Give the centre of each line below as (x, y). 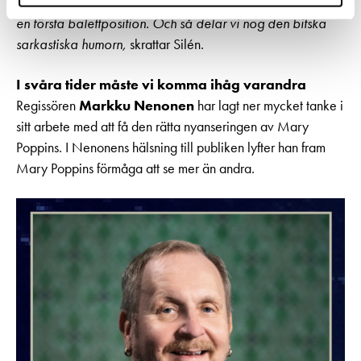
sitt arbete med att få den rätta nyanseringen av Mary (162, 126)
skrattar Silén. (165, 44)
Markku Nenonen (137, 105)
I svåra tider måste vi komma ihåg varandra (161, 84)
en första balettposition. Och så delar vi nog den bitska (171, 23)
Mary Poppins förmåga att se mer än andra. (135, 168)
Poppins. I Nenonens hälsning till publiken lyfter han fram (171, 147)
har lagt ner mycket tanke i (269, 105)
